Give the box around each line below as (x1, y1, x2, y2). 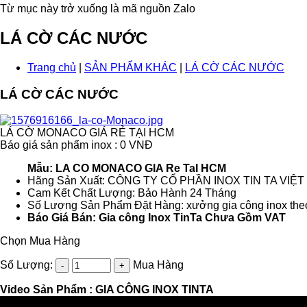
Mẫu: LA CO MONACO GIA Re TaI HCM (27, 162, 226, 175)
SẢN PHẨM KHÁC (84, 61, 177, 73)
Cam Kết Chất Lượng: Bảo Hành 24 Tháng (27, 187, 236, 199)
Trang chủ (27, 61, 76, 73)
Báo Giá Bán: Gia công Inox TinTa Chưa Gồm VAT (27, 212, 286, 224)
